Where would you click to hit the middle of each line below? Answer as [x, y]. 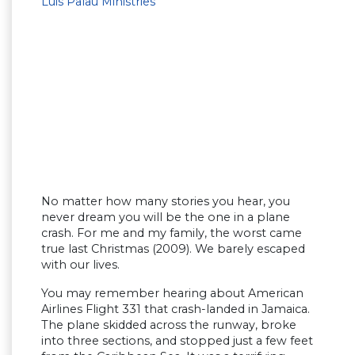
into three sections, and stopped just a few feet [177, 341]
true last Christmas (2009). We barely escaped [173, 249]
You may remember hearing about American [172, 294]
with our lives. [80, 265]
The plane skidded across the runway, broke [169, 325]
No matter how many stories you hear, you [166, 202]
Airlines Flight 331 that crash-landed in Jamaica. [176, 309]
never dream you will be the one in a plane [166, 218]
